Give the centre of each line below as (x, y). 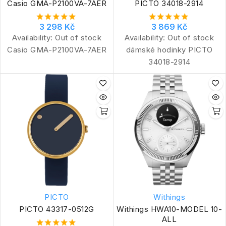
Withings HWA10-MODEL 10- (169, 209)
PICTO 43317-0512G (57, 209)
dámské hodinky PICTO (169, 49)
